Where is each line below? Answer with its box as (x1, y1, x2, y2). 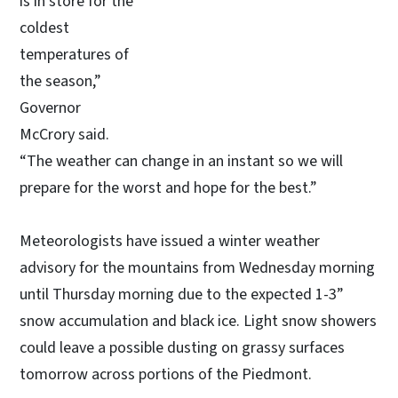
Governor (20, 96, 81, 119)
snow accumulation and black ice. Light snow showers (20, 309, 377, 332)
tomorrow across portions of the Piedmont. (20, 362, 312, 386)
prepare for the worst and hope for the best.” (20, 176, 317, 199)
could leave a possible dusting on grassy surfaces (20, 336, 345, 359)
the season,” (20, 69, 101, 92)
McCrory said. (20, 123, 109, 146)
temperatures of (20, 43, 129, 66)
